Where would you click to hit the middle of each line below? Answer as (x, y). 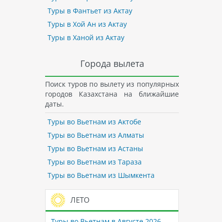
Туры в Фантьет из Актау (90, 11)
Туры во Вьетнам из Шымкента (101, 175)
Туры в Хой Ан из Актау (87, 24)
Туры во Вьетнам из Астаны (95, 149)
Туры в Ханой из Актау (86, 38)
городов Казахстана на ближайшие (112, 94)
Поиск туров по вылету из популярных (112, 84)
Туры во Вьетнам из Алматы (96, 135)
